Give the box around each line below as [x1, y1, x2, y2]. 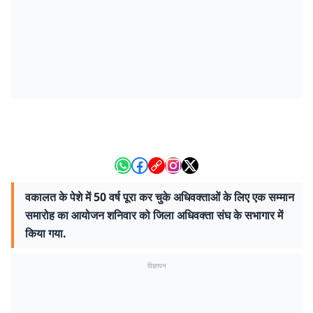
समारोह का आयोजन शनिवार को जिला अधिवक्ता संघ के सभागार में [25, 208, 283, 223]
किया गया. [25, 226, 66, 241]
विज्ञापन [147, 261, 166, 270]
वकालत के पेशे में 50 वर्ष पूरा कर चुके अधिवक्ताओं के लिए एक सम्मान [25, 189, 294, 205]
